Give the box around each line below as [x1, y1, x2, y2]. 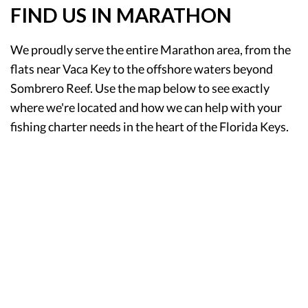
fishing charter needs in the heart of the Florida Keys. [10, 118, 289, 134]
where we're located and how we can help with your [10, 99, 282, 115]
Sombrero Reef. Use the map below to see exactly [10, 80, 269, 96]
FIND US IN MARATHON [10, 3, 232, 27]
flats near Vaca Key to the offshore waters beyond [10, 60, 273, 76]
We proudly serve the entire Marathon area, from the [10, 41, 291, 57]
